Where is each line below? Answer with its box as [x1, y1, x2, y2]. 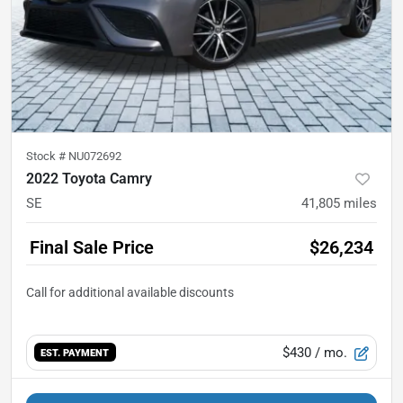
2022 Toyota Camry [26, 169, 152, 187]
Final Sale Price [30, 236, 154, 258]
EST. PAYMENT [40, 346, 110, 360]
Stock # [26, 148, 68, 163]
